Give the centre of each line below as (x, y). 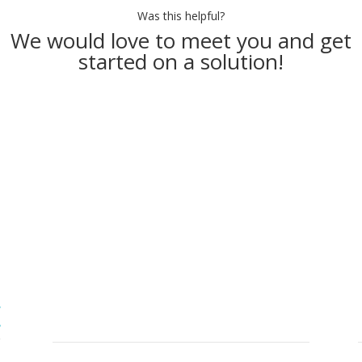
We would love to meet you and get (181, 41)
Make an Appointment (181, 120)
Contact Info (86, 303)
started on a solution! (181, 62)
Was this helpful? (181, 16)
